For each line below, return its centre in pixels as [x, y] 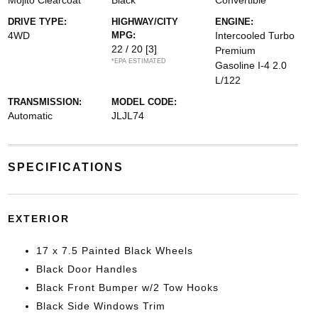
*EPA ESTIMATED [138, 61]
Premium [236, 50]
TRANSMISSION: [44, 102]
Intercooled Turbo [255, 35]
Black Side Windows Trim [100, 306]
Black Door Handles [87, 269]
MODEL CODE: [144, 102]
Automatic [30, 116]
